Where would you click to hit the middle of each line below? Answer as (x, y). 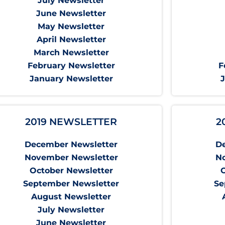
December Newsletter (71, 145)
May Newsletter (71, 27)
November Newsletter (71, 158)
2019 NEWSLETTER (71, 122)
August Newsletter (71, 197)
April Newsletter (71, 40)
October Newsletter (71, 171)
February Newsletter (71, 66)
